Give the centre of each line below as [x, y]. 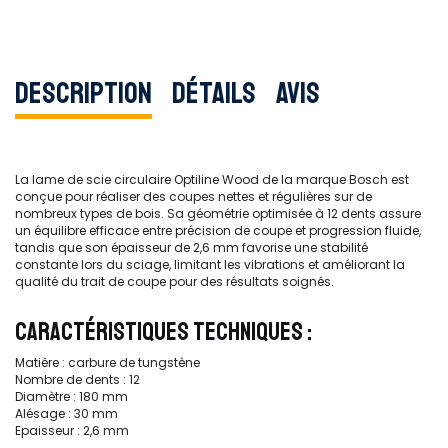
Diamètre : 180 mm [71, 396]
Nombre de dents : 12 [77, 379]
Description [83, 92]
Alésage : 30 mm [66, 413]
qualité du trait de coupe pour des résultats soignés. [174, 281]
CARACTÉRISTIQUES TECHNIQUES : [163, 332]
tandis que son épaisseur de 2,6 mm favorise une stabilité [191, 247]
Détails [214, 92]
